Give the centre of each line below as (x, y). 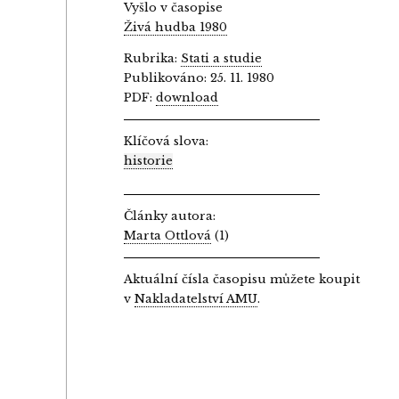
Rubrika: (153, 59)
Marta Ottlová (168, 236)
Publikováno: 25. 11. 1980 (199, 78)
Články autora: (170, 216)
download (187, 98)
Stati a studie (222, 59)
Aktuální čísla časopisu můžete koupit (242, 280)
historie (149, 161)
